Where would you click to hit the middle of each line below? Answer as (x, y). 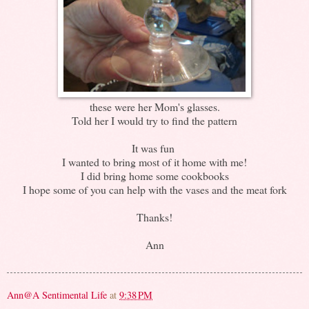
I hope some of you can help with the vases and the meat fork (154, 189)
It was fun (154, 148)
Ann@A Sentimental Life (57, 295)
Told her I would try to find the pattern (154, 120)
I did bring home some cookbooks (154, 175)
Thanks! (154, 217)
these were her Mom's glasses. (154, 106)
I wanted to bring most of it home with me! (154, 161)
